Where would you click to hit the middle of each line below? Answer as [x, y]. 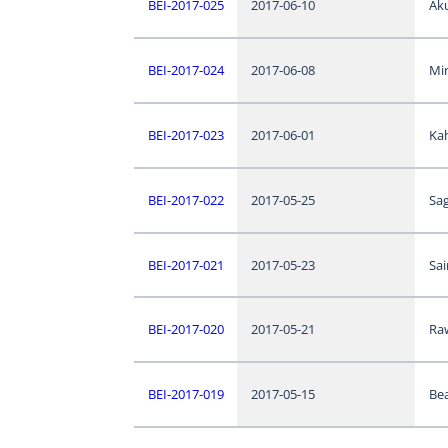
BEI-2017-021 [185, 264]
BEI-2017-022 [185, 199]
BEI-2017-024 [185, 69]
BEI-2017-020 [185, 328]
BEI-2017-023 [185, 134]
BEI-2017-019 [185, 393]
